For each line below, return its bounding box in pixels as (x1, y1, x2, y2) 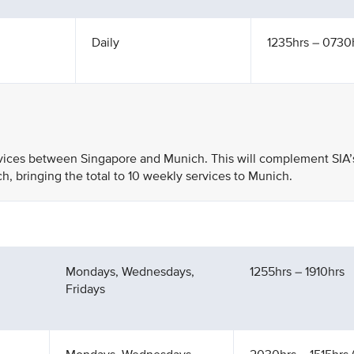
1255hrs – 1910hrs (250, 264, 345, 280)
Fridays (66, 281, 105, 297)
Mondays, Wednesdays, (66, 264, 194, 280)
